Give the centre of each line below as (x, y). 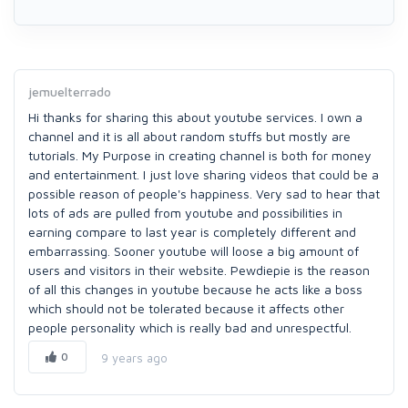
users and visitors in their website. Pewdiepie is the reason (199, 270)
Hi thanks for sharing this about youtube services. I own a (195, 117)
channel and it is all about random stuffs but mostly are (189, 136)
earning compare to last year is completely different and (192, 232)
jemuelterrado (70, 92)
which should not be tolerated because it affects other (186, 308)
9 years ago (134, 357)
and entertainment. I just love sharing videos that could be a (204, 174)
